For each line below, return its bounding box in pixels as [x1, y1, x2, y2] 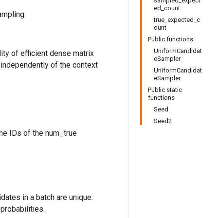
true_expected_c [154, 16, 200, 23]
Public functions [148, 36, 193, 43]
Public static [148, 86, 182, 93]
